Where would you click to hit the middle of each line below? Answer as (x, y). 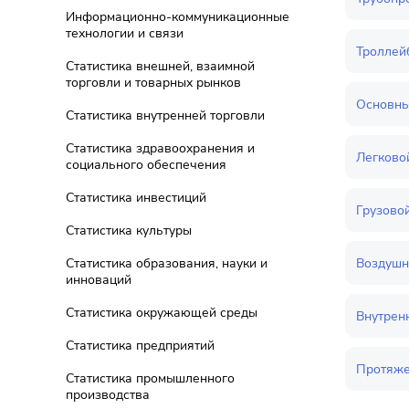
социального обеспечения (146, 165)
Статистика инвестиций (136, 198)
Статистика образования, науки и (167, 263)
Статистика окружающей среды (162, 313)
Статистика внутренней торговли (165, 115)
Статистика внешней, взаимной (160, 66)
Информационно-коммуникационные (178, 17)
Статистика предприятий (140, 346)
